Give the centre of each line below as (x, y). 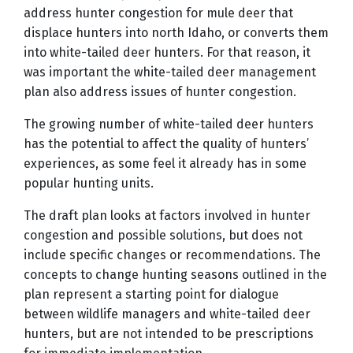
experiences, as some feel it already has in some (165, 164)
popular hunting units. (89, 184)
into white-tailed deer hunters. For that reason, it (167, 53)
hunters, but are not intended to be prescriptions (169, 334)
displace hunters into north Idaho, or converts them (176, 33)
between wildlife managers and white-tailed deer (167, 314)
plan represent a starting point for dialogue (151, 295)
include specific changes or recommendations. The (172, 255)
